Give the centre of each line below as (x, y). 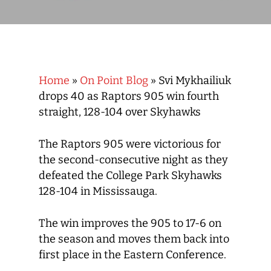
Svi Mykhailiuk (195, 80)
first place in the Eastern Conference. (134, 255)
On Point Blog (114, 80)
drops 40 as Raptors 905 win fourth (129, 96)
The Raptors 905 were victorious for (130, 144)
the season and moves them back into (134, 239)
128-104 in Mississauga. (99, 191)
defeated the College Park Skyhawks (130, 175)
